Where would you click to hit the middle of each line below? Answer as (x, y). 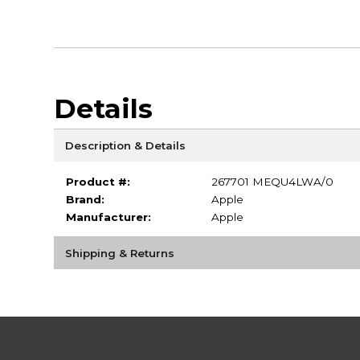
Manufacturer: (108, 217)
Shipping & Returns (119, 253)
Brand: (85, 199)
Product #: (98, 181)
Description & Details (125, 145)
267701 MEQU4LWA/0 (272, 181)
